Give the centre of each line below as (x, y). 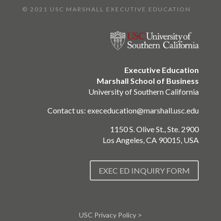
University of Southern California (144, 92)
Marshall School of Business (148, 81)
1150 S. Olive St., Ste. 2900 (155, 129)
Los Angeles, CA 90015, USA (151, 140)
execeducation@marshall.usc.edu (143, 110)
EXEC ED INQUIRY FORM (145, 171)
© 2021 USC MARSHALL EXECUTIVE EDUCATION (106, 9)
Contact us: (68, 110)
